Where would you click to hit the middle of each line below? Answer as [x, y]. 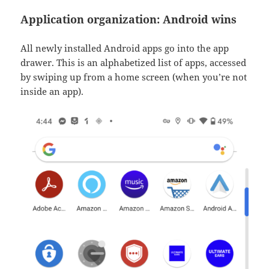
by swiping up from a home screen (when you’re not [134, 77]
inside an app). [52, 92]
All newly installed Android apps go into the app [125, 48]
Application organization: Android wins [129, 20]
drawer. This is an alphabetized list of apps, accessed [134, 63]
